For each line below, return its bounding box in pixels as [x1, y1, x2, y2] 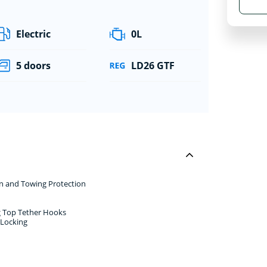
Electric [16, 27, 51, 41]
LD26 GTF [131, 58, 175, 72]
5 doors [16, 58, 51, 72]
